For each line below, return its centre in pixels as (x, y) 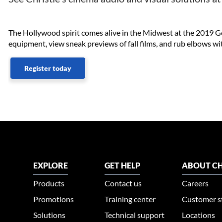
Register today (48, 68)
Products (49, 183)
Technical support (135, 215)
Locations (199, 215)
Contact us (123, 183)
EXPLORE (51, 166)
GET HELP (123, 166)
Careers (195, 183)
